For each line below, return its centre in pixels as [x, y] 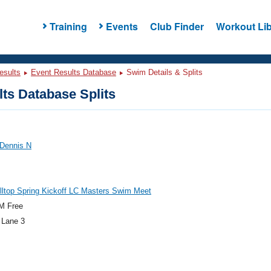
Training [68, 26]
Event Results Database [73, 72]
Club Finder [177, 26]
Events [122, 26]
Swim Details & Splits [163, 72]
